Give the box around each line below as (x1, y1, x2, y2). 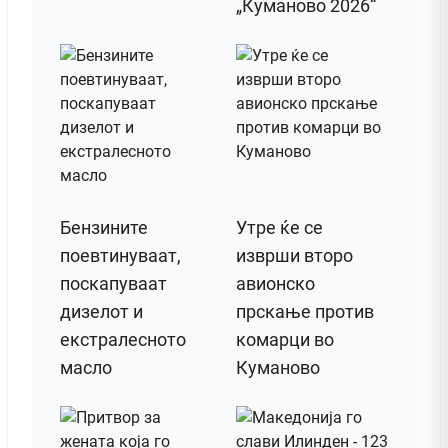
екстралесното (60, 328, 186, 350)
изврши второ (236, 244, 353, 266)
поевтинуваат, (60, 244, 181, 266)
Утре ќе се (236, 216, 323, 238)
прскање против (236, 300, 374, 322)
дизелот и (60, 300, 143, 322)
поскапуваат (60, 272, 167, 294)
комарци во (236, 328, 334, 350)
